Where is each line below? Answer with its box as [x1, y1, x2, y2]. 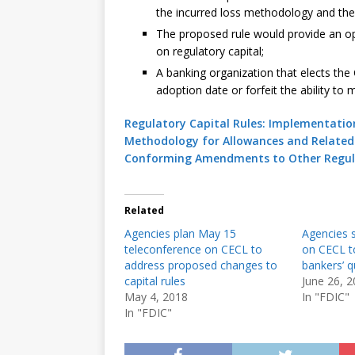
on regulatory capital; [156, 44, 264, 59]
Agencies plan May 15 [124, 226, 236, 241]
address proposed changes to [124, 258, 277, 273]
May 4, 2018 [124, 289, 188, 304]
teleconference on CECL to [124, 242, 262, 257]
